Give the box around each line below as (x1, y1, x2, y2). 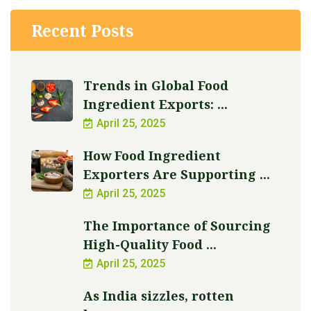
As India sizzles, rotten (83, 287, 234, 305)
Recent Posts (31, 19, 133, 42)
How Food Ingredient (83, 147, 221, 165)
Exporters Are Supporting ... (83, 166, 270, 183)
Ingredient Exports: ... (83, 96, 228, 113)
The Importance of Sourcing (83, 217, 271, 235)
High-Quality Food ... (83, 236, 217, 253)
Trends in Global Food (83, 77, 228, 94)
